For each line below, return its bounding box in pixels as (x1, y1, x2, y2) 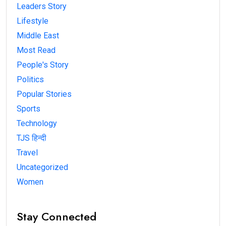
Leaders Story (17, 1, 67, 11)
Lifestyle (17, 16, 48, 26)
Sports (17, 103, 40, 114)
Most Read (17, 45, 55, 55)
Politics (17, 74, 44, 84)
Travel (17, 147, 38, 157)
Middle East (17, 30, 59, 40)
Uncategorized (17, 162, 68, 172)
